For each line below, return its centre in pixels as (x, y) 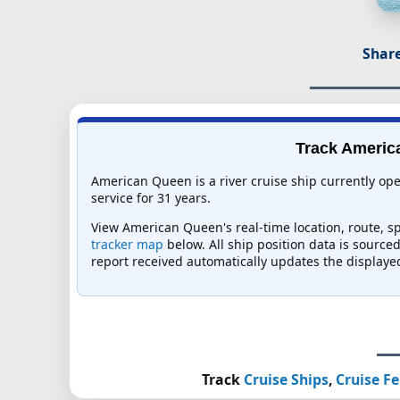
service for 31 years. (150, 198)
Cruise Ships (286, 380)
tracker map (127, 245)
